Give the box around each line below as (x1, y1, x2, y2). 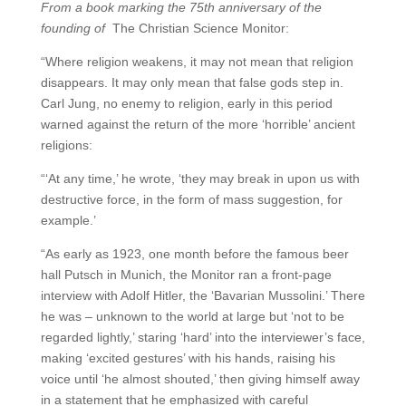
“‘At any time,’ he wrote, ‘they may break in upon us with (40, 171, 360, 186)
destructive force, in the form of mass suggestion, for (40, 192, 343, 207)
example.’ (40, 213, 96, 227)
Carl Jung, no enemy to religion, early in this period (40, 96, 333, 111)
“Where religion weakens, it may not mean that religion (40, 54, 353, 69)
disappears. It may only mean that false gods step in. (40, 75, 343, 90)
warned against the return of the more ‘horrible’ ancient (40, 117, 355, 131)
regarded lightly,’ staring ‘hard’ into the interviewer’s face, (40, 330, 365, 344)
